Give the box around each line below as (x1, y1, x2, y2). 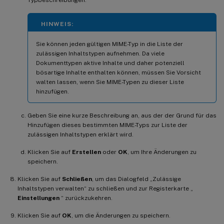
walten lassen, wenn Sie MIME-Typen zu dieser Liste (36, 78, 184, 85)
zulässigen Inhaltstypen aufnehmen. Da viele (36, 49, 164, 57)
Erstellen (72, 148, 101, 155)
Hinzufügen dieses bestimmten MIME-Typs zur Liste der (27, 121, 187, 128)
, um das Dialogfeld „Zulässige (92, 175, 181, 182)
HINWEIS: (41, 20, 73, 27)
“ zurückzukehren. (59, 194, 112, 201)
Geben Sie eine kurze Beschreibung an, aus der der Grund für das (27, 111, 216, 119)
